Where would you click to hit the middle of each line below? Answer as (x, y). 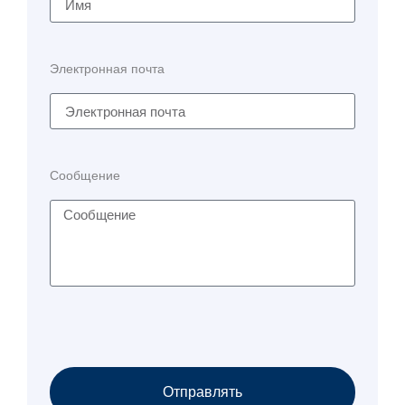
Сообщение (85, 176)
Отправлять (202, 392)
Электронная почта (107, 69)
